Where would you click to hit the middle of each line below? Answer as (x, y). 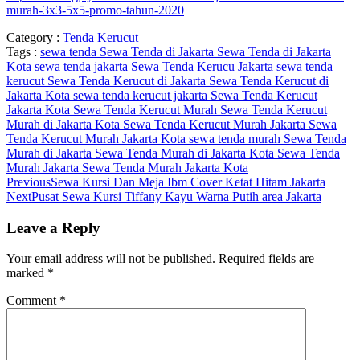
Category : (33, 37)
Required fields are (266, 259)
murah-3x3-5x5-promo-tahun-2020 (95, 10)
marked (27, 273)
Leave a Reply (53, 227)
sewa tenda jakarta (83, 66)
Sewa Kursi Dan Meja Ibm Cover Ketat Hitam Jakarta (188, 182)
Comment (33, 301)
